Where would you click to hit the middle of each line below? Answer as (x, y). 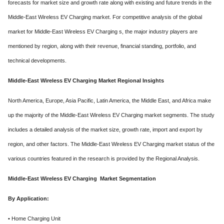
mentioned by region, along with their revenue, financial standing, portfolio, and (102, 46)
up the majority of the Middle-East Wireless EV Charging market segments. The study (111, 115)
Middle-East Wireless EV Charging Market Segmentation (82, 178)
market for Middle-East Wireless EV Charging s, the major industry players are (103, 31)
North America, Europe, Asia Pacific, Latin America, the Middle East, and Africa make (109, 100)
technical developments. (37, 60)
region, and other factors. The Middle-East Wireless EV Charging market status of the (111, 144)
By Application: (28, 198)
